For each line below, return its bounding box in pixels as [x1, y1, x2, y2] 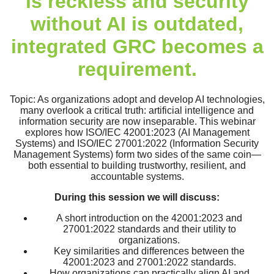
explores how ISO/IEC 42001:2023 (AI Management [24, 127, 250, 138]
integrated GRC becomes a [10, 35, 264, 58]
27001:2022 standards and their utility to [62, 223, 236, 234]
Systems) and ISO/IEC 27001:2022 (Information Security [15, 138, 259, 149]
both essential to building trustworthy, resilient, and [28, 160, 246, 171]
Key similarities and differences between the [54, 245, 245, 256]
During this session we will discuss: [54, 191, 220, 202]
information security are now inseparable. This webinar [18, 116, 256, 127]
